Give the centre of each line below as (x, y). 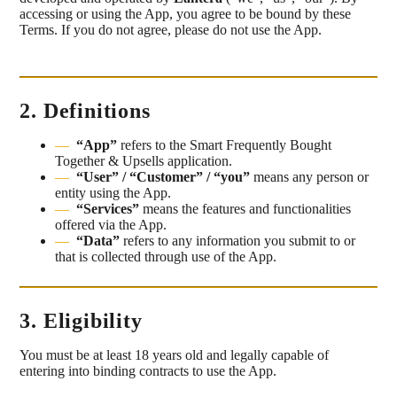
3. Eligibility (81, 321)
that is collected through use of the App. (166, 257)
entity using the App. (113, 193)
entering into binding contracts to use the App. (148, 371)
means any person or (310, 177)
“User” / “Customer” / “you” (163, 177)
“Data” (98, 241)
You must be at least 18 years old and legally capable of (175, 355)
